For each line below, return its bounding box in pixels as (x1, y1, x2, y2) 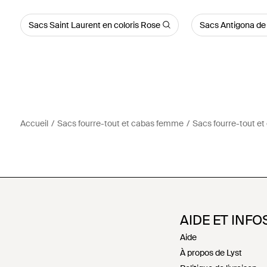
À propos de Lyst (180, 247, 242, 258)
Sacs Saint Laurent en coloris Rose (28, 19, 160, 30)
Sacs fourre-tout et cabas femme (57, 117, 184, 129)
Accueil (20, 117, 48, 129)
